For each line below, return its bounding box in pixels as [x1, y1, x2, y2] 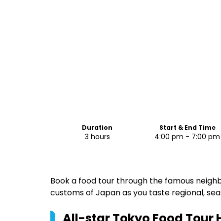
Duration [82, 123, 113, 132]
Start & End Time [159, 123, 216, 132]
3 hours [84, 132, 110, 142]
